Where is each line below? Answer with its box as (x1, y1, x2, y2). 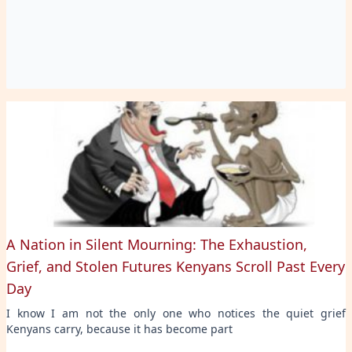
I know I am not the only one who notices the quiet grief (6, 305, 346, 321)
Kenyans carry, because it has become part (6, 321, 233, 336)
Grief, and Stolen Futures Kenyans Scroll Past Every (6, 256, 345, 276)
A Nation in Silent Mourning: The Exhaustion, (6, 234, 307, 254)
